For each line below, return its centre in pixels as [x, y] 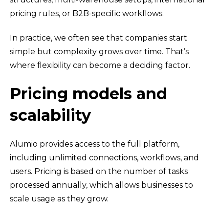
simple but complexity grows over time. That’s [99, 51]
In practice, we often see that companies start [99, 38]
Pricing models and [88, 94]
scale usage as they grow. [59, 198]
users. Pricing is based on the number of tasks [99, 171]
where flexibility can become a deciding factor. [100, 65]
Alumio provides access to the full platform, [95, 144]
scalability [50, 115]
